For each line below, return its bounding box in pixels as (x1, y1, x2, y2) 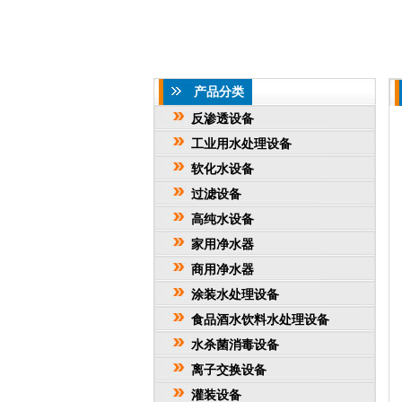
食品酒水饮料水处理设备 (191, 312, 329, 327)
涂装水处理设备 (191, 287, 279, 301)
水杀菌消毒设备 (191, 337, 279, 352)
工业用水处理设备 (191, 136, 292, 151)
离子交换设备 (191, 363, 267, 377)
